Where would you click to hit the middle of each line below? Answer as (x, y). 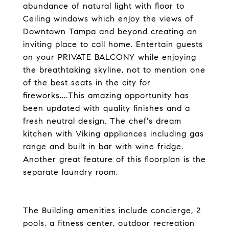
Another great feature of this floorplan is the (114, 159)
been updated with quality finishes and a (107, 108)
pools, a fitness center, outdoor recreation (109, 223)
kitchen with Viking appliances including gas (113, 134)
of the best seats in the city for (87, 83)
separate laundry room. (71, 172)
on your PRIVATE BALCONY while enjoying (110, 57)
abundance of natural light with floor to (104, 6)
